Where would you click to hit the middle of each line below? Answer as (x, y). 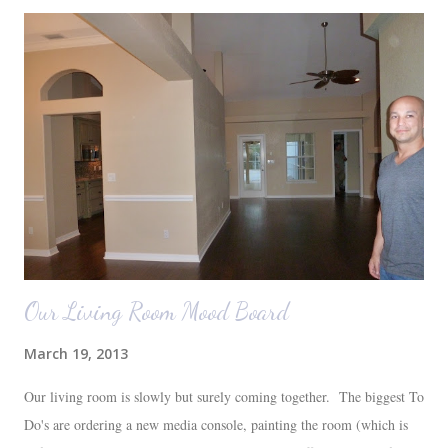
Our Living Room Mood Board (156, 312)
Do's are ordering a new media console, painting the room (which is (216, 425)
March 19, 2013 (76, 354)
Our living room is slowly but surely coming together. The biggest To (224, 397)
